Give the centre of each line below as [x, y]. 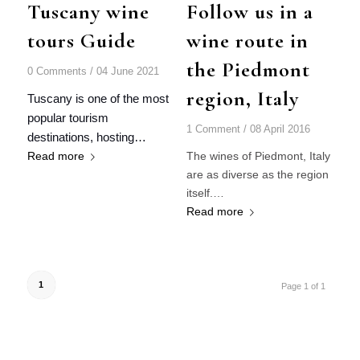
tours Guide [81, 40]
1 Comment [213, 129]
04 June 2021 [127, 71]
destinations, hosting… [86, 137]
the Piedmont [248, 69]
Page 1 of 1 [304, 286]
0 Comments [57, 71]
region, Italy [242, 98]
